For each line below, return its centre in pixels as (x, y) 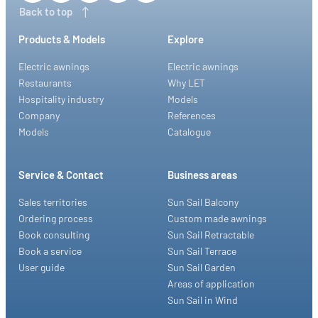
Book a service (50, 251)
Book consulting (54, 235)
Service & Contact (61, 175)
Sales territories (53, 202)
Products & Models (61, 39)
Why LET (186, 82)
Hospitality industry (61, 99)
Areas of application (211, 284)
